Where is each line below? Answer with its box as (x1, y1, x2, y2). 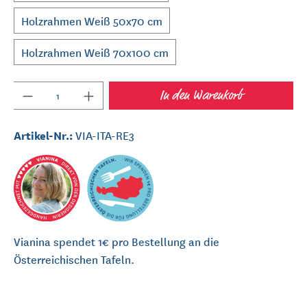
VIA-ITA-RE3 (75, 127, 134, 144)
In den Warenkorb (159, 88, 243, 103)
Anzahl (13, 82, 47, 99)
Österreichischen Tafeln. (14, 250, 134, 267)
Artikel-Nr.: (14, 126, 75, 144)
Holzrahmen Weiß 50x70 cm (21, 12, 162, 29)
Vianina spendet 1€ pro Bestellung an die (14, 232, 219, 249)
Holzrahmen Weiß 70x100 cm (21, 44, 169, 61)
